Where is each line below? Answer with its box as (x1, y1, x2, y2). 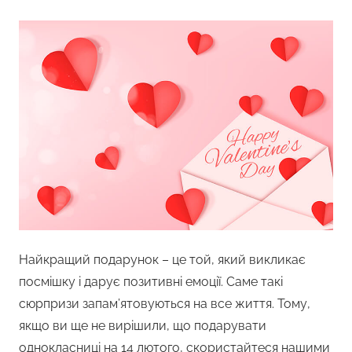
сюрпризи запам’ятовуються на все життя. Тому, (19, 296, 310, 312)
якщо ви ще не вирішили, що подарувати (19, 318, 266, 334)
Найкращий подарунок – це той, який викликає (19, 252, 306, 268)
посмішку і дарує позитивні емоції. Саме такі (19, 274, 283, 290)
